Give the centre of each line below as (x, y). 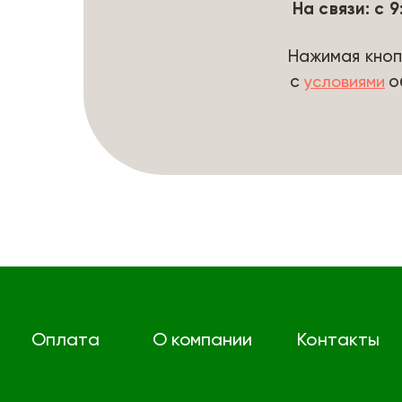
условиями (345, 83)
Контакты (338, 341)
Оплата (66, 341)
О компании (202, 341)
